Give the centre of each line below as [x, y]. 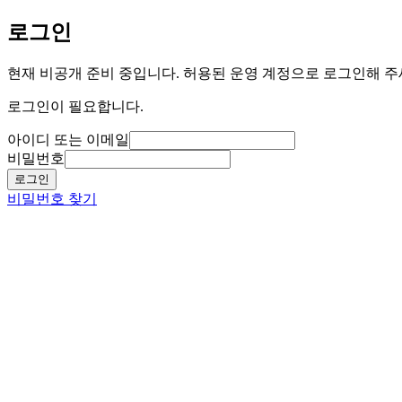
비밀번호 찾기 [52, 198]
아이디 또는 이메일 [68, 139]
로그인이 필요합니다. [75, 106]
